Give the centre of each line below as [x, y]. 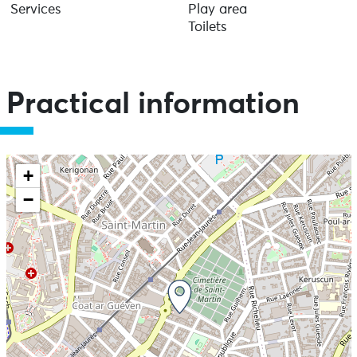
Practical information [153, 105]
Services [35, 10]
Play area [217, 10]
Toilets [207, 27]
